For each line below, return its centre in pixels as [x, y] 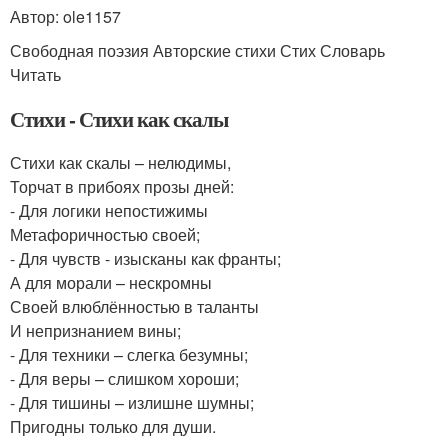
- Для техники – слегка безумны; [129, 354]
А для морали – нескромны [111, 282]
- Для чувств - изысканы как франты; [145, 258]
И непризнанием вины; [95, 330]
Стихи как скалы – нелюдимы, [120, 162]
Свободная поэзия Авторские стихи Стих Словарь [197, 50]
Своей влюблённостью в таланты [134, 306]
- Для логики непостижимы [109, 210]
